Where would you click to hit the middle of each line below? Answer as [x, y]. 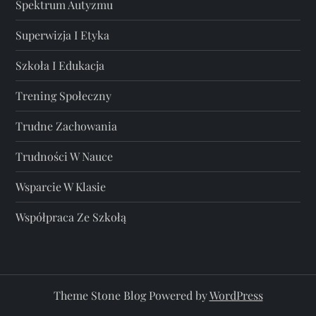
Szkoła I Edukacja [60, 66]
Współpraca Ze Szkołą [71, 217]
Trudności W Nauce [65, 157]
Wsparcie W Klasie [61, 187]
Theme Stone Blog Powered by [131, 296]
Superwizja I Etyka [63, 35]
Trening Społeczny [64, 96]
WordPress [236, 296]
